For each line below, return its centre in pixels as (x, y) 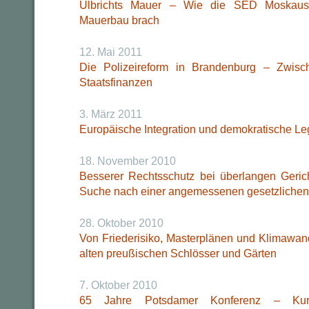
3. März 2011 (111, 114)
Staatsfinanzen (116, 82)
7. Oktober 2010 (118, 285)
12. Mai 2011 (111, 52)
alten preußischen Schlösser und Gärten (178, 253)
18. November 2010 (128, 161)
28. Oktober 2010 (121, 223)
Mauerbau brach (119, 20)
